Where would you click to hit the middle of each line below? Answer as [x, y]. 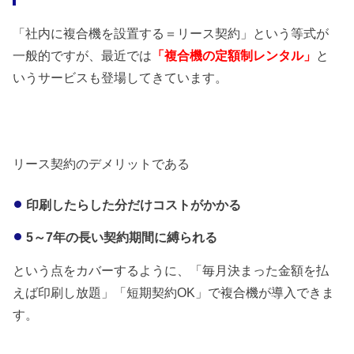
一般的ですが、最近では [83, 56]
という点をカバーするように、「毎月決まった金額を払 [171, 271]
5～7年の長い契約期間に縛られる [121, 237]
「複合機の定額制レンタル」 [234, 56]
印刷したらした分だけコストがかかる [133, 205]
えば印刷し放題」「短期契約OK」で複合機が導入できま [174, 293]
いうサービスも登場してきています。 [121, 78]
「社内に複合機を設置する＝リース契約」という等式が [171, 34]
